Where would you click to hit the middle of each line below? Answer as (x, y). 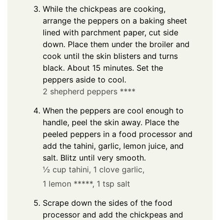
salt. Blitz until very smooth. (94, 157)
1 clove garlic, (119, 169)
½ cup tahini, (67, 169)
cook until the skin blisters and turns (110, 56)
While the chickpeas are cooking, (104, 9)
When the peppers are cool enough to (113, 110)
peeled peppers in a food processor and (118, 134)
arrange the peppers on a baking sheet (115, 20)
